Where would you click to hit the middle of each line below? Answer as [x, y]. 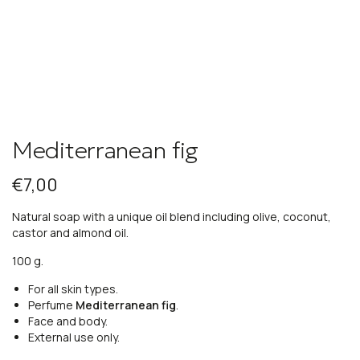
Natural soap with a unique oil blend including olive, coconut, [172, 217]
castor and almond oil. [70, 233]
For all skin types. [73, 289]
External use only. [74, 337]
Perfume [52, 305]
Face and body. [68, 321]
